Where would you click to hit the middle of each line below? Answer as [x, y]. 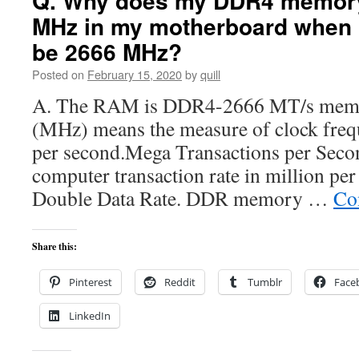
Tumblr [265, 282]
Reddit [180, 282]
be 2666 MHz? [107, 52]
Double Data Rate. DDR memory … [183, 198]
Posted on [58, 74]
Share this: [54, 246]
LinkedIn [90, 316]
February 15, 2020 [135, 74]
